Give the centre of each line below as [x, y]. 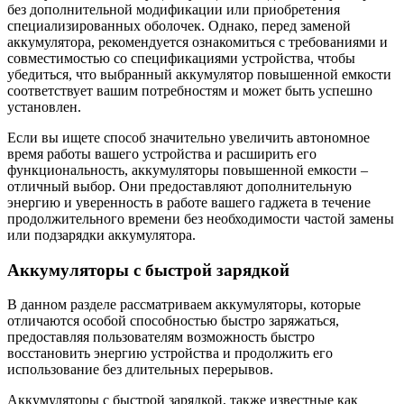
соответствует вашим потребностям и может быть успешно [190, 91]
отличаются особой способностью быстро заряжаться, [173, 321]
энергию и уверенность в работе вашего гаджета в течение [189, 202]
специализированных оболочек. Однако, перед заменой [179, 26]
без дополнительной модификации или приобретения [174, 9]
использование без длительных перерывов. [140, 370]
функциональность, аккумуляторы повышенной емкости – [188, 170]
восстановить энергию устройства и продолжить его [170, 353]
